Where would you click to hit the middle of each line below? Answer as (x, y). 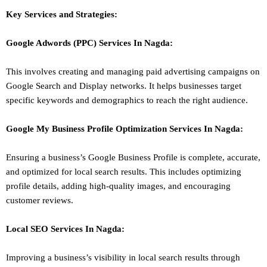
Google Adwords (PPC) (52, 43)
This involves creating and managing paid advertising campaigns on (133, 72)
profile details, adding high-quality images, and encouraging (118, 186)
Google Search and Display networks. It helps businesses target (124, 86)
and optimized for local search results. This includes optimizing (124, 172)
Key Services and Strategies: (62, 15)
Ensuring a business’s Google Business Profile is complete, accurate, (133, 158)
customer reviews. (40, 201)
